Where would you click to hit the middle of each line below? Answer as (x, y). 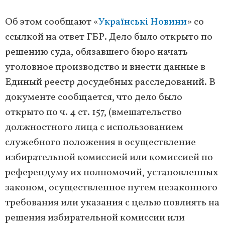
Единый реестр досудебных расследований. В (110, 83)
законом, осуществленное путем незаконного (111, 188)
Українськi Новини (143, 22)
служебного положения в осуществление (100, 143)
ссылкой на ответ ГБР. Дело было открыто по (109, 37)
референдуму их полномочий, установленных (111, 173)
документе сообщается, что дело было (94, 98)
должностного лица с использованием (94, 128)
